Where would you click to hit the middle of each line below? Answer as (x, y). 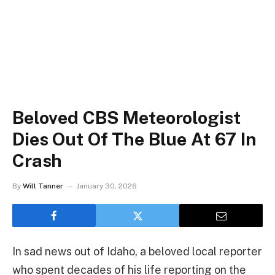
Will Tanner (43, 186)
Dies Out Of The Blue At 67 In (134, 139)
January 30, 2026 (107, 186)
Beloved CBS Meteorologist (126, 118)
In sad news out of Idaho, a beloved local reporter (137, 251)
